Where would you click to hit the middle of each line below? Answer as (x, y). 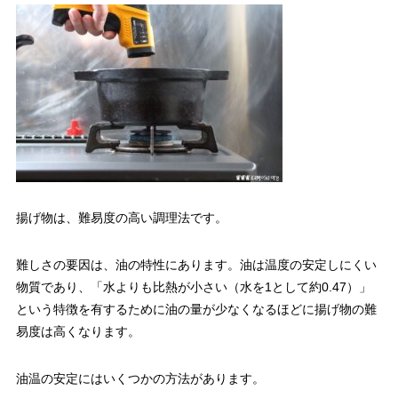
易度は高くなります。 (78, 331)
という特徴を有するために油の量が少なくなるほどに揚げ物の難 (196, 309)
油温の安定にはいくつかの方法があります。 (140, 378)
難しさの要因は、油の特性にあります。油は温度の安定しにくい (196, 264)
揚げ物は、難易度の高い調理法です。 (121, 217)
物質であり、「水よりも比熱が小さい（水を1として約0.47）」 (193, 287)
